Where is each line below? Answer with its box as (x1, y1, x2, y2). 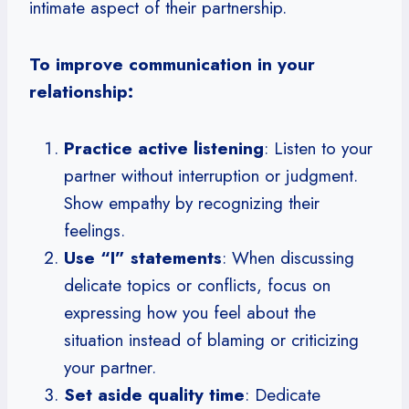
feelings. (64, 217, 125, 243)
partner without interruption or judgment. (64, 163, 358, 188)
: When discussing (222, 245, 354, 270)
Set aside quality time (64, 382, 245, 407)
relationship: (29, 79, 133, 104)
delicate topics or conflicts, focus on (64, 272, 330, 298)
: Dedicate (245, 382, 320, 407)
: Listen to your (264, 135, 372, 161)
